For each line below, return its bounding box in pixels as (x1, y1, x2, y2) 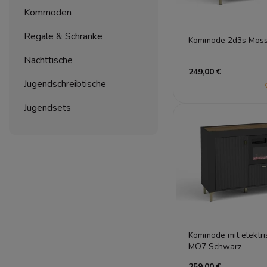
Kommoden (24, 6, 72, 20)
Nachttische (24, 54, 73, 67)
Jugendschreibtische (24, 77, 106, 91)
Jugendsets (24, 101, 71, 115)
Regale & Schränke (24, 30, 103, 44)
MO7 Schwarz (188, 240, 241, 252)
